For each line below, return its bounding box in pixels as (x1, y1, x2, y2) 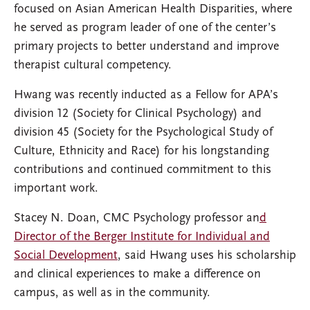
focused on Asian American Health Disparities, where (14, 3, 292, 17)
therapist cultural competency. (14, 59, 175, 73)
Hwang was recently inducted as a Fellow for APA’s (14, 89, 278, 102)
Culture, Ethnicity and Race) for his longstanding (14, 145, 269, 158)
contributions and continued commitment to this (14, 163, 271, 177)
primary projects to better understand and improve (14, 40, 279, 54)
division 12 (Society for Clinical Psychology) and (14, 107, 262, 121)
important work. (14, 182, 105, 196)
